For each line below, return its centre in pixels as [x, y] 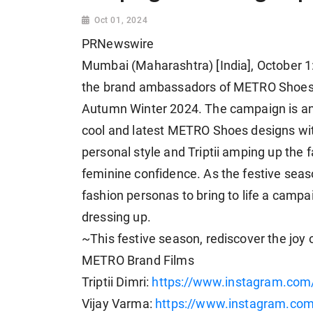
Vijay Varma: [119, 304]
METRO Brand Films [138, 261]
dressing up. [116, 218]
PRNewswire [118, 44]
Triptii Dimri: [117, 283]
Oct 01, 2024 [121, 21]
